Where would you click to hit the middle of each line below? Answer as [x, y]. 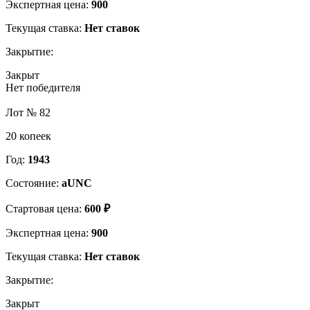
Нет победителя [43, 87]
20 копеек [28, 136]
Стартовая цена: [45, 208]
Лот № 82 [28, 112]
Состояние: [34, 183]
